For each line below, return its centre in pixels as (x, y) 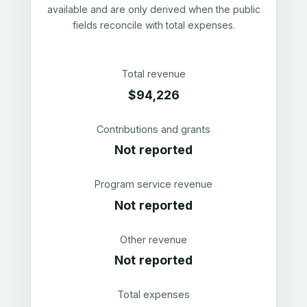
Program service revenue (153, 184)
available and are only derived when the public (153, 9)
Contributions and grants (153, 129)
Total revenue (153, 74)
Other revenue (153, 239)
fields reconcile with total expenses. (153, 25)
